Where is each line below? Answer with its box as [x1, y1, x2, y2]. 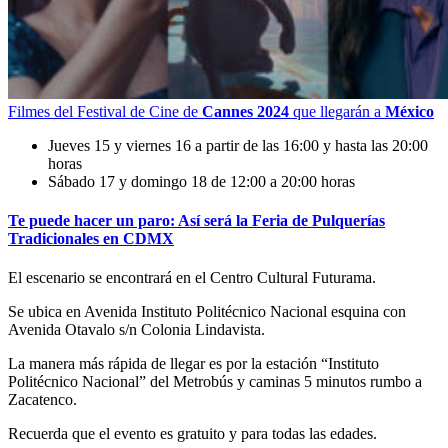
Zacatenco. [8, 391, 77, 409]
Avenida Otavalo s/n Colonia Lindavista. [8, 321, 265, 339]
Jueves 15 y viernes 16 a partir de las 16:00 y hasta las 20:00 [48, 136, 428, 154]
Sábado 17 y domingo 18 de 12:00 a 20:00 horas [48, 172, 355, 190]
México [385, 102, 434, 120]
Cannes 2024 [202, 102, 289, 120]
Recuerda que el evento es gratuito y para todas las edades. [8, 425, 377, 443]
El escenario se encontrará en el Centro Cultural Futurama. [8, 269, 376, 287]
